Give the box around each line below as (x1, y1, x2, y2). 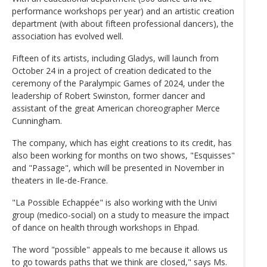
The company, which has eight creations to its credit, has (12, 136, 232, 148)
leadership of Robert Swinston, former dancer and (12, 89, 205, 101)
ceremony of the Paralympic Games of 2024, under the (12, 77, 225, 89)
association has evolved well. (12, 30, 123, 42)
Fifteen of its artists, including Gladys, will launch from (12, 52, 219, 64)
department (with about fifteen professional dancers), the (12, 17, 234, 29)
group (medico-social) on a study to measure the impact (12, 209, 229, 221)
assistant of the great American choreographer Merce (12, 102, 220, 114)
